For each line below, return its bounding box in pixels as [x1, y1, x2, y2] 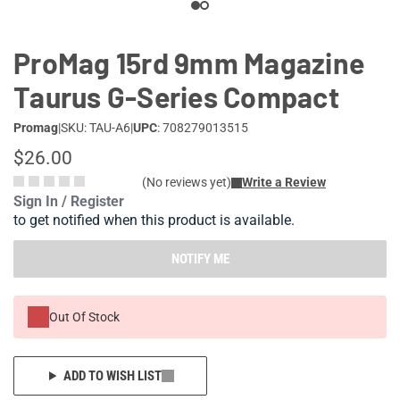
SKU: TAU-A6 [61, 121, 130, 135]
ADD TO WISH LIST [62, 368, 162, 384]
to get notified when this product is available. [13, 212, 295, 229]
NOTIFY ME [171, 251, 229, 267]
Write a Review [242, 175, 326, 189]
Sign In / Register [13, 193, 124, 210]
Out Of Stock [49, 309, 120, 324]
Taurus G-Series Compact [13, 79, 339, 113]
